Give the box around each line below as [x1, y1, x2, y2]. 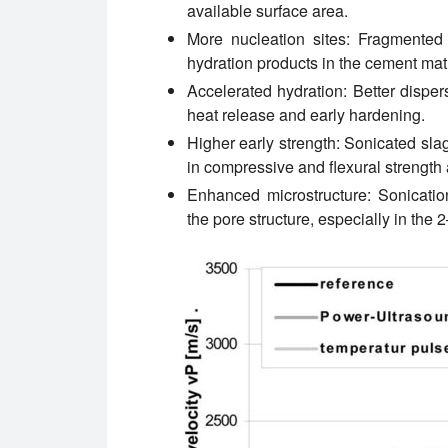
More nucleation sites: [187, 27, 350, 51]
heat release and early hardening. [187, 103, 425, 127]
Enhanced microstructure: [187, 183, 372, 207]
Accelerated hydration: [187, 79, 348, 103]
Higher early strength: [187, 131, 340, 155]
